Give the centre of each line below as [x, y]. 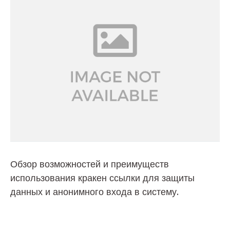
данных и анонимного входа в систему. [94, 192]
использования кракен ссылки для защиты [102, 178]
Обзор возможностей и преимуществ [90, 164]
